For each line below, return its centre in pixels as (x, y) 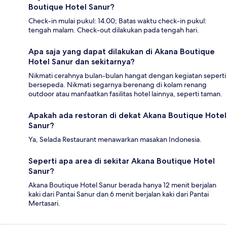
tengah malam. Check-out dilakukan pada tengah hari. (114, 30)
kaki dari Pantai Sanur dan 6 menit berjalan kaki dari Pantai (119, 194)
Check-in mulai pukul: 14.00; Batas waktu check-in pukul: (118, 21)
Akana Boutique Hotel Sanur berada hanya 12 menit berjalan (122, 185)
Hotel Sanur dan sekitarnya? (82, 61)
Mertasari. (44, 203)
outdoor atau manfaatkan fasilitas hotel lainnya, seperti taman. (125, 93)
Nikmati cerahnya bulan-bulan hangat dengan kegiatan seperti (127, 75)
